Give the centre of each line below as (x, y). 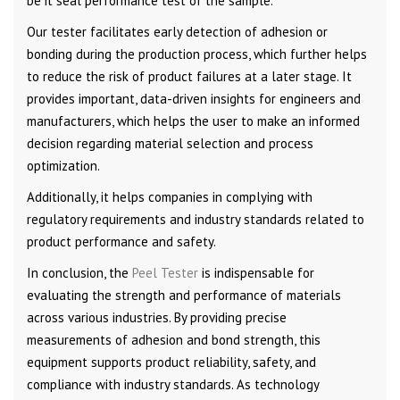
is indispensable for (256, 272)
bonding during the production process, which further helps (197, 54)
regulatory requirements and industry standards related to (196, 219)
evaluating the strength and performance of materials (184, 295)
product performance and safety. (121, 241)
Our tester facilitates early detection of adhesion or (177, 31)
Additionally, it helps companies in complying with (170, 196)
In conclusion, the (79, 272)
